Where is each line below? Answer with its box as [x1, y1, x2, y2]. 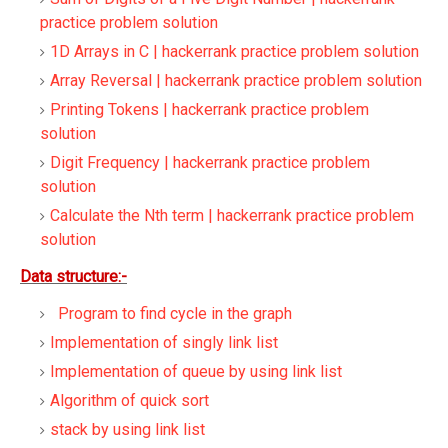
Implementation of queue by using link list [50, 362, 342, 381]
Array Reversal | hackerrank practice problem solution [50, 71, 422, 90]
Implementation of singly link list [50, 333, 278, 352]
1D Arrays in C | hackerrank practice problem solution [50, 42, 419, 61]
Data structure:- [20, 267, 127, 286]
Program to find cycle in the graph [54, 304, 292, 323]
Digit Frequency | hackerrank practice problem [50, 153, 370, 172]
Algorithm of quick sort [50, 391, 209, 410]
